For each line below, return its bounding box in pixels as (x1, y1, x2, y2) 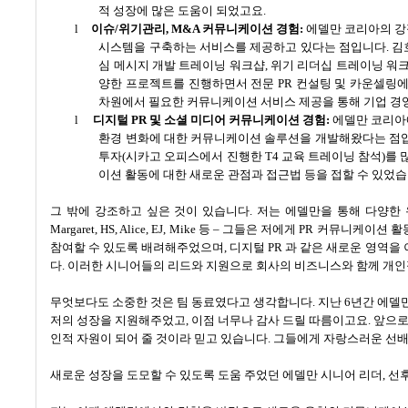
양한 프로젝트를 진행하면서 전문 (98, 76, 275, 90)
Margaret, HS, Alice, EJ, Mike (50, 221, 199, 236)
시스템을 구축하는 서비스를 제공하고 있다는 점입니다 (98, 39, 386, 54)
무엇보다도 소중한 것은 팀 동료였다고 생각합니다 (50, 294, 312, 309)
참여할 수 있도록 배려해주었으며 (50, 240, 225, 254)
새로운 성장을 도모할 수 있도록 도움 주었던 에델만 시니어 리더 (50, 367, 382, 382)
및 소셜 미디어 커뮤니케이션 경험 (148, 112, 326, 127)
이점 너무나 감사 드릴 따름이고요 (191, 312, 369, 327)
